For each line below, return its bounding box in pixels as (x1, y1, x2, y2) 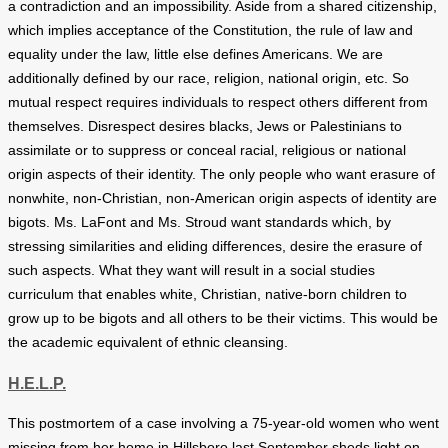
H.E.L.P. (8, 374, 66, 392)
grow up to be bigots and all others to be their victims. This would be (8, 311, 438, 327)
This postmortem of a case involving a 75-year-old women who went (8, 415, 439, 431)
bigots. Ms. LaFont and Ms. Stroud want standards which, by (8, 215, 391, 231)
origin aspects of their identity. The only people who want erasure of (8, 167, 435, 183)
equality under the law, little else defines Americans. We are (8, 47, 383, 63)
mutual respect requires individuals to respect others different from (8, 95, 428, 111)
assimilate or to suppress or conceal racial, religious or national (8, 143, 406, 159)
